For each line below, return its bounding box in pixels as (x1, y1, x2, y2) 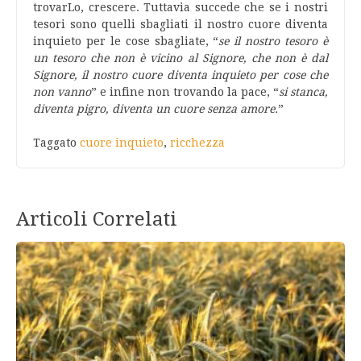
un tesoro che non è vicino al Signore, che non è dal (33, 52, 328, 64)
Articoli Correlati (16, 208, 177, 230)
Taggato (33, 136, 80, 149)
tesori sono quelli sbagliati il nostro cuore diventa (33, 18, 328, 31)
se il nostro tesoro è (218, 35, 329, 48)
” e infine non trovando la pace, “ (91, 85, 279, 98)
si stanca (279, 85, 325, 98)
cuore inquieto (80, 136, 164, 149)
